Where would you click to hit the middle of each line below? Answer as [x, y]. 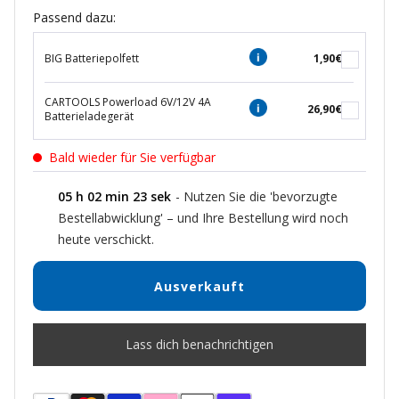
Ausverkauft [199, 286]
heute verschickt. [106, 240]
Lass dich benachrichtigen [199, 345]
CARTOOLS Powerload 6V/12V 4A [128, 102]
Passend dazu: [74, 18]
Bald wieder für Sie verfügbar [132, 158]
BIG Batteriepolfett [92, 59]
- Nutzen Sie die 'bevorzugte [256, 197]
